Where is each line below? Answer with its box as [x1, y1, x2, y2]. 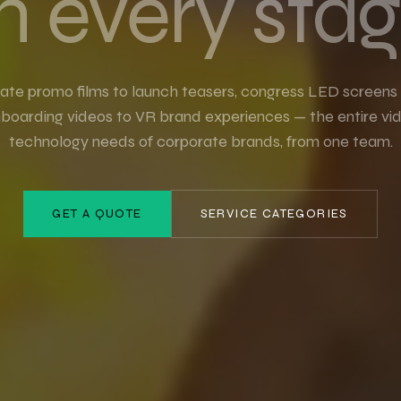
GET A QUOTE [52, 206, 142, 221]
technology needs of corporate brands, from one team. [8, 132, 393, 151]
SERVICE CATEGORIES [200, 206, 348, 221]
